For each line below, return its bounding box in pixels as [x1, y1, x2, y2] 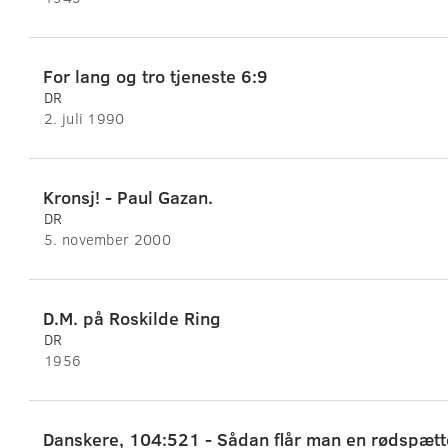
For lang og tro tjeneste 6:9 [43, 64, 268, 89]
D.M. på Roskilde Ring [43, 306, 221, 331]
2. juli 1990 [44, 108, 125, 129]
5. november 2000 [44, 229, 171, 250]
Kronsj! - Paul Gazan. [43, 185, 213, 210]
